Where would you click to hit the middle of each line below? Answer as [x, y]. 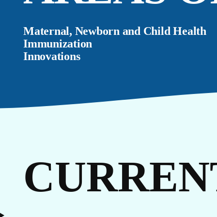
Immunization [58, 44]
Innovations [52, 56]
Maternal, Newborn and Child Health [115, 31]
